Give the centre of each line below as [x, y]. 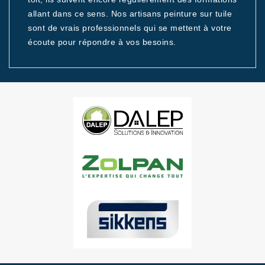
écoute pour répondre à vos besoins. [102, 42]
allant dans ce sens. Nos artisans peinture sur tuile [130, 14]
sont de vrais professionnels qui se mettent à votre [130, 28]
